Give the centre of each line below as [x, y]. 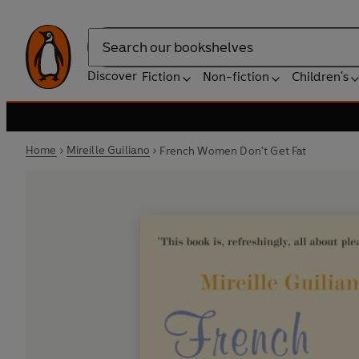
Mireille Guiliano [108, 150]
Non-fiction [236, 77]
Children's [320, 77]
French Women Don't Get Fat [233, 151]
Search [107, 55]
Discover [112, 76]
